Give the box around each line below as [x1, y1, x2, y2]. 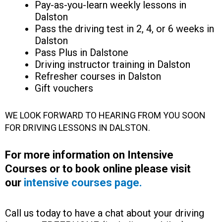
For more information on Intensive [5, 148, 173, 161]
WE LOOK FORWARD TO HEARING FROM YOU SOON [5, 110, 206, 120]
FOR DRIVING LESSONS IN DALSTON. [5, 122, 150, 133]
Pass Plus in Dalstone [35, 46, 128, 58]
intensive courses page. [24, 176, 142, 189]
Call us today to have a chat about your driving [5, 207, 204, 219]
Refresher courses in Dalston [35, 70, 161, 82]
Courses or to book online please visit [5, 162, 191, 175]
